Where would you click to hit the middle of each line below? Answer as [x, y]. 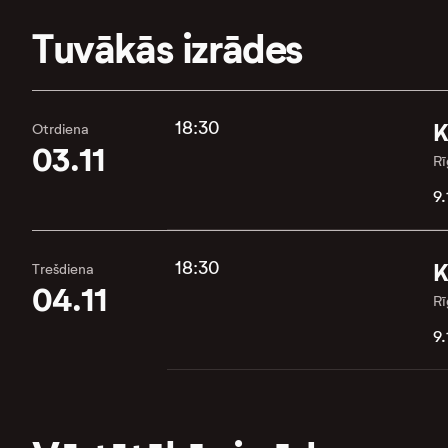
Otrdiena [60, 129]
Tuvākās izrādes [167, 49]
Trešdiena [63, 269]
